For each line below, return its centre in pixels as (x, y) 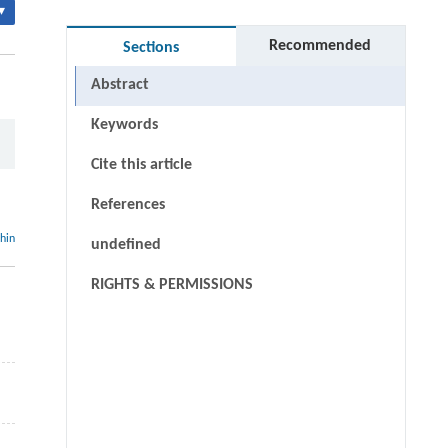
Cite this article (141, 165)
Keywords (124, 125)
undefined (125, 245)
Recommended (320, 46)
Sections (151, 48)
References (127, 205)
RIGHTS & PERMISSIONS (171, 285)
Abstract (119, 85)
